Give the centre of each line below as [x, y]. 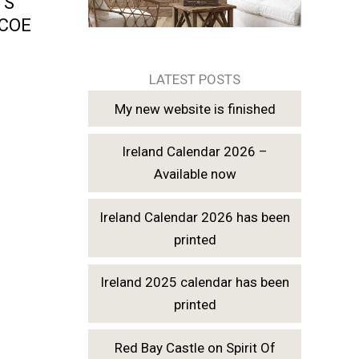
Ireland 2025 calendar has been [195, 282]
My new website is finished [195, 109]
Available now [195, 174]
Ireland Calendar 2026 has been [195, 217]
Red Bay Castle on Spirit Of [195, 347]
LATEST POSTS [195, 80]
